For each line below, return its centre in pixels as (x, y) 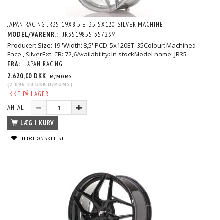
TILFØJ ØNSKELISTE (43, 138)
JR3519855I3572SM (90, 35)
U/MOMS (58, 84)
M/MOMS (60, 76)
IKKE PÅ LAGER (28, 94)
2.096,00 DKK (28, 84)
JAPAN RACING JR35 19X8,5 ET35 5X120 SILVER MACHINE (85, 25)
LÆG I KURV (37, 123)
